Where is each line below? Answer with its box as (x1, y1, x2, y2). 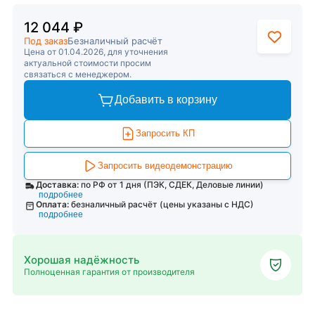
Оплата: (36, 199, 70, 210)
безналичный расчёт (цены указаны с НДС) (71, 199, 255, 210)
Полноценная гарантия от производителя (24, 266, 195, 277)
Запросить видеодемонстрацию (98, 160, 233, 171)
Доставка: (35, 179, 79, 190)
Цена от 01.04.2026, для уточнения (24, 46, 168, 57)
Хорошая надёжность (24, 252, 139, 266)
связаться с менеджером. (24, 69, 131, 79)
